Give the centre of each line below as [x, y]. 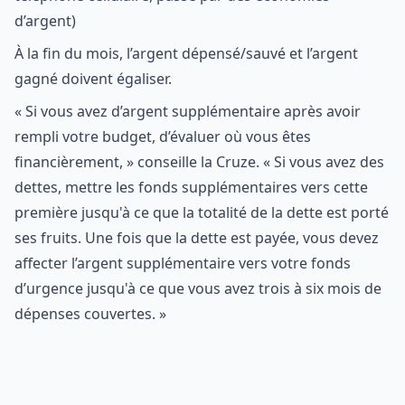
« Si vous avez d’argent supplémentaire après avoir [188, 111]
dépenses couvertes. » [90, 314]
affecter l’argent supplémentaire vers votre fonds [183, 263]
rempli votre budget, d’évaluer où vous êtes [163, 137]
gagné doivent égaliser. [93, 79]
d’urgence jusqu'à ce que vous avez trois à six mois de [198, 288]
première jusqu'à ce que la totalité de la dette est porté [202, 212]
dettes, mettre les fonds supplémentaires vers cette [191, 187]
